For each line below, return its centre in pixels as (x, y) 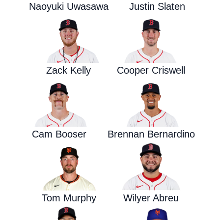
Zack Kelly (69, 70)
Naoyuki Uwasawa (69, 6)
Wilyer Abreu (151, 198)
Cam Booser (59, 134)
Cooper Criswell (151, 70)
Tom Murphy (69, 198)
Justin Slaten (157, 6)
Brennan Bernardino (151, 134)
